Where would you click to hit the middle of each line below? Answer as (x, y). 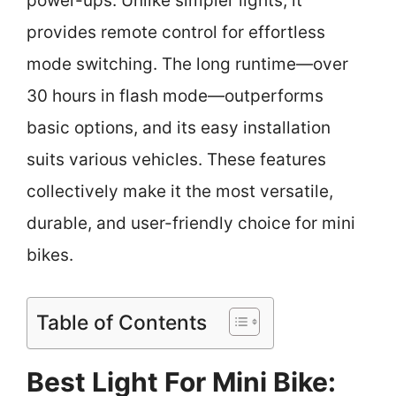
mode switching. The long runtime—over (187, 64)
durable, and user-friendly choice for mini (191, 223)
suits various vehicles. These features (176, 160)
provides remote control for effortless (176, 32)
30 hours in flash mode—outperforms (175, 96)
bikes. (50, 255)
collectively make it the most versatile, (180, 191)
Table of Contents (122, 322)
